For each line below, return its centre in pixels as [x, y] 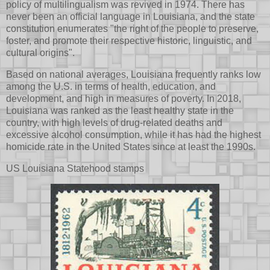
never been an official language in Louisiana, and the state [130, 16]
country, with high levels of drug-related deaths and [114, 122]
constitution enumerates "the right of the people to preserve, [132, 28]
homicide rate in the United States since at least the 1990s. [131, 146]
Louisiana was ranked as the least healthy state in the [120, 110]
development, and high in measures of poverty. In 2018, [124, 98]
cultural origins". [40, 52]
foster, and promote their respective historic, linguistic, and [129, 40]
